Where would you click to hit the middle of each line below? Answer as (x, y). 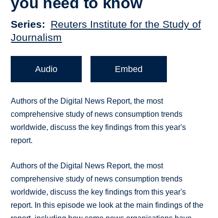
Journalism (36, 37)
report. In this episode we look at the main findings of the (107, 205)
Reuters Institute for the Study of (126, 24)
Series (27, 24)
